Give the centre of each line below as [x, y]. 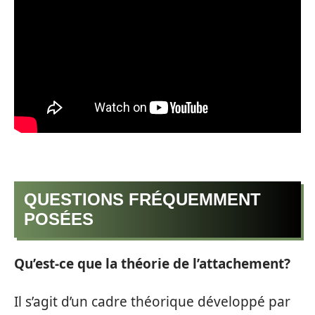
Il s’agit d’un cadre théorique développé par [152, 301]
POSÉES [59, 219]
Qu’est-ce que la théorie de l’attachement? [152, 264]
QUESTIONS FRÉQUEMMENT [142, 199]
